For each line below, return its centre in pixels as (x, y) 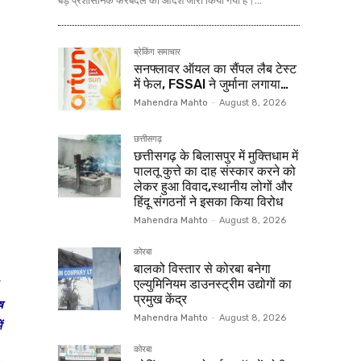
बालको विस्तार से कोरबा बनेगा (202, 269)
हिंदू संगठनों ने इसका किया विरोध (208, 202)
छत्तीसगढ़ (148, 139)
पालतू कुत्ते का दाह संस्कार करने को (215, 172)
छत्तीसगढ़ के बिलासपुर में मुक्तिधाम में (216, 156)
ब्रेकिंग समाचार (157, 52)
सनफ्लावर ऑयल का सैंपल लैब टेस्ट (215, 69)
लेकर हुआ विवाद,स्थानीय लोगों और (213, 187)
